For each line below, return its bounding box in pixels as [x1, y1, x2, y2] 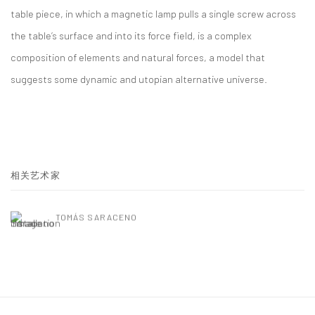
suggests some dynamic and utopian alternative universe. [11, 72, 267, 85]
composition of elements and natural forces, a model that [11, 51, 265, 63]
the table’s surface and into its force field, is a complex [11, 29, 252, 41]
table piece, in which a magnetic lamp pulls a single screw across [11, 7, 296, 20]
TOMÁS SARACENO [56, 212, 138, 222]
